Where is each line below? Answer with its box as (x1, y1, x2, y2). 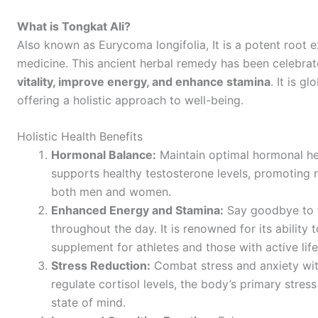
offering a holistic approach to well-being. (17, 92, 243, 107)
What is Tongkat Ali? (17, 18, 131, 33)
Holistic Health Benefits (17, 129, 143, 144)
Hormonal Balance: (51, 148, 156, 163)
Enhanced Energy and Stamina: (51, 203, 224, 218)
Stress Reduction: (51, 258, 150, 273)
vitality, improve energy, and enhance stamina (17, 74, 270, 89)
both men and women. (51, 185, 171, 199)
